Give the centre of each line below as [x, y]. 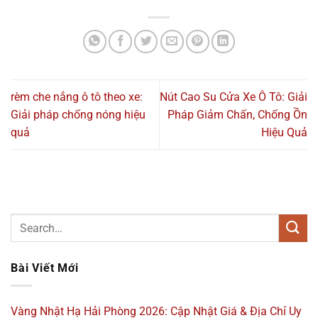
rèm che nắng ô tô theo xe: [77, 97]
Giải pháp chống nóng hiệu [78, 115]
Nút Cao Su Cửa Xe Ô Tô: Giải [234, 97]
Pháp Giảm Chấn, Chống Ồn [237, 115]
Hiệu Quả [284, 133]
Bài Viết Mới [45, 268]
